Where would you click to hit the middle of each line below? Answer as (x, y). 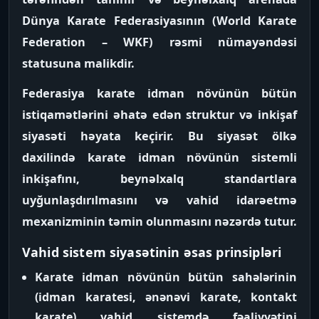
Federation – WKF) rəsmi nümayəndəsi (159, 42)
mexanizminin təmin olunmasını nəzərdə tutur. (159, 221)
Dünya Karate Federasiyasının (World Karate (159, 21)
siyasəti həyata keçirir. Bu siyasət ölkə (159, 136)
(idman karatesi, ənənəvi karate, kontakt (166, 297)
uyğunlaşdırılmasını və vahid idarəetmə (159, 200)
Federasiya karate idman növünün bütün (159, 93)
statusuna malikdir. (78, 63)
